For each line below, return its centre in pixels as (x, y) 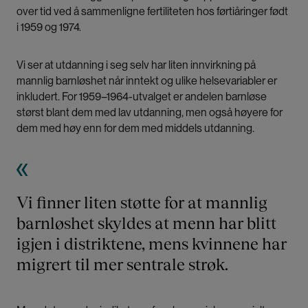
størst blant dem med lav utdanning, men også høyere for (150, 112)
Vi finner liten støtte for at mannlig (142, 202)
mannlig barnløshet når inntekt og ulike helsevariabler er (147, 81)
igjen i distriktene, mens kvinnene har (152, 244)
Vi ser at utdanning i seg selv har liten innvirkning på (136, 65)
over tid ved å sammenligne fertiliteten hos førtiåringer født (152, 11)
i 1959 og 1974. (49, 27)
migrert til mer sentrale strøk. (122, 264)
